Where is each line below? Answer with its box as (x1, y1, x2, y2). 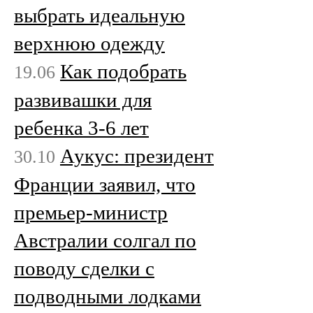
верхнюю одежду (14, 31, 165, 54)
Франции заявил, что (14, 173, 196, 196)
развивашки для (14, 88, 152, 111)
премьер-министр (14, 201, 168, 224)
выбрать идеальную (14, 3, 185, 27)
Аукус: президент (60, 144, 214, 167)
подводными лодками (14, 284, 201, 307)
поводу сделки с (14, 256, 154, 279)
